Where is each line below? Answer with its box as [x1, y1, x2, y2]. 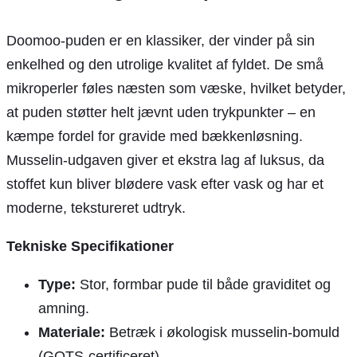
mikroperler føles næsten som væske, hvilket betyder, [6, 80, 346, 96]
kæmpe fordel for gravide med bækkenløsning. [6, 127, 303, 144]
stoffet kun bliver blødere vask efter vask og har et [6, 175, 324, 192]
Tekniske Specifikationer [6, 237, 174, 254]
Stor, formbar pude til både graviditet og [76, 276, 331, 292]
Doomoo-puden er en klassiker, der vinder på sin [6, 32, 315, 49]
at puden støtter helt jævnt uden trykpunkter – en [6, 104, 316, 120]
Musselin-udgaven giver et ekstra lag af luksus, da [6, 151, 324, 168]
